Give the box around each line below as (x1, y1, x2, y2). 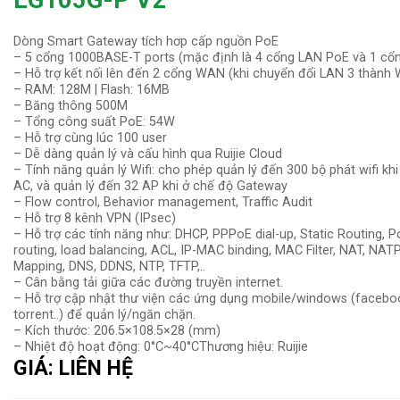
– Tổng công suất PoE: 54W (13, 114, 175, 130)
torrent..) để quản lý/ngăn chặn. (13, 307, 196, 323)
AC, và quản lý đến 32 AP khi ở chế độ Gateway (13, 179, 287, 195)
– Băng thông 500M (13, 98, 128, 114)
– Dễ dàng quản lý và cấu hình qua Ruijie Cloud (13, 146, 282, 162)
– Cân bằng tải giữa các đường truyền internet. (13, 275, 283, 291)
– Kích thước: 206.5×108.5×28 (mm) (13, 323, 221, 339)
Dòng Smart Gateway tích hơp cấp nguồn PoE (13, 34, 279, 50)
